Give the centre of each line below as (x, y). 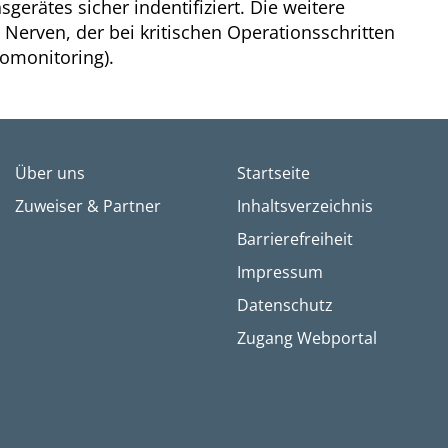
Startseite (274, 172)
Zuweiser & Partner (88, 205)
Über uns (50, 172)
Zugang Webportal (307, 337)
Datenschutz (285, 304)
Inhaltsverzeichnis (305, 205)
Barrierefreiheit (295, 238)
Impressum (280, 271)
